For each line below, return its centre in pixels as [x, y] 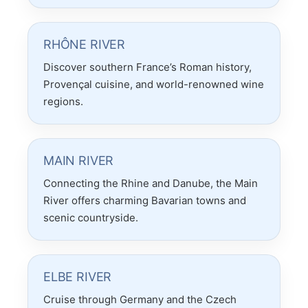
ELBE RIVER [78, 277]
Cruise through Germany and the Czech [140, 300]
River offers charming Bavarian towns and [145, 201]
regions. [63, 102]
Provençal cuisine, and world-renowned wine [154, 85]
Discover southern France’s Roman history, [147, 67]
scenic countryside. [91, 218]
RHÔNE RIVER [85, 45]
